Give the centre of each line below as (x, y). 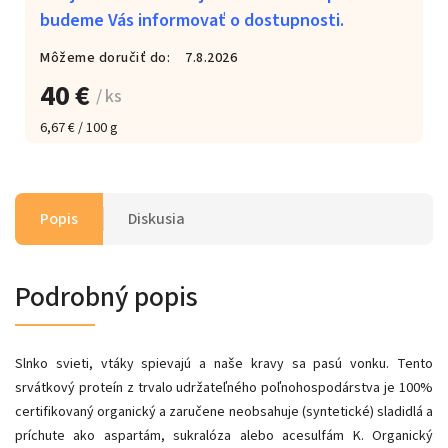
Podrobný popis (106, 296)
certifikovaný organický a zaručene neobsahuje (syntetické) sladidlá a (224, 411)
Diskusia (156, 218)
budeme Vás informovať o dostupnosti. (192, 19)
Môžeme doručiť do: (105, 57)
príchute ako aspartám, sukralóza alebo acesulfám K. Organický (224, 435)
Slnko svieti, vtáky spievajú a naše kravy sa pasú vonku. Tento (224, 363)
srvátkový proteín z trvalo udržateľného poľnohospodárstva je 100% (224, 387)
